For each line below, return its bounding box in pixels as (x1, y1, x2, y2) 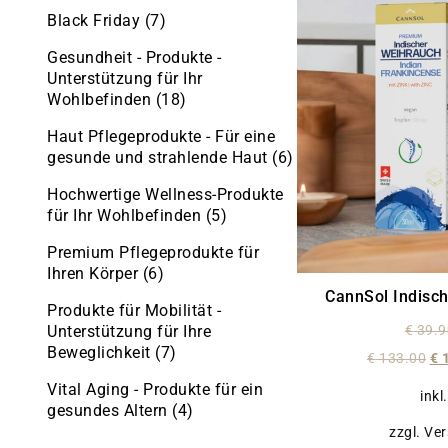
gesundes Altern (47, 400, 172, 420)
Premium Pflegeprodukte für (47, 242, 259, 262)
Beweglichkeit (47, 342, 155, 362)
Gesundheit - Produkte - (47, 47, 222, 67)
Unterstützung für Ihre (47, 321, 211, 341)
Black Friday (47, 10, 145, 30)
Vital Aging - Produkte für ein (47, 379, 263, 399)
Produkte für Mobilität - (47, 300, 221, 320)
